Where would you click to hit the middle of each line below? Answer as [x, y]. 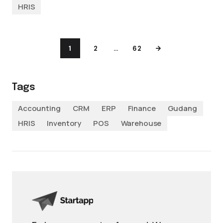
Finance [142, 108]
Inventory [64, 123]
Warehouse [141, 123]
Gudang [182, 108]
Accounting [39, 108]
